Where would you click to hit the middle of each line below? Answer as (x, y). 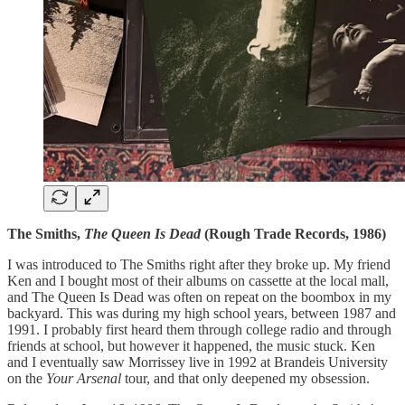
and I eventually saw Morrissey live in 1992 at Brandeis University (198, 363)
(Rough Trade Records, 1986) (295, 234)
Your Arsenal (84, 379)
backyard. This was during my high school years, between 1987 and (202, 314)
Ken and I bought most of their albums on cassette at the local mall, (198, 281)
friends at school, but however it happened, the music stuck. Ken (191, 346)
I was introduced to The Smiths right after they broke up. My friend (199, 265)
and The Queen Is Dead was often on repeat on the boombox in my (199, 297)
